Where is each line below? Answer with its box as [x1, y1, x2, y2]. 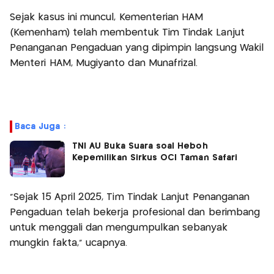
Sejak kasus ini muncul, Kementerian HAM [10, 12, 204, 22]
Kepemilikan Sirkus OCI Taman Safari [72, 153, 237, 162]
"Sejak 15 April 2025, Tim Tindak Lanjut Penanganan [10, 192, 250, 202]
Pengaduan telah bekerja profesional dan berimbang [10, 207, 261, 217]
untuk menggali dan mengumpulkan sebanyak [10, 223, 228, 232]
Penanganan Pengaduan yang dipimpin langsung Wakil [10, 43, 264, 53]
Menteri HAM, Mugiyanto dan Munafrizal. [10, 58, 198, 68]
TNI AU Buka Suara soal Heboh [72, 141, 208, 150]
